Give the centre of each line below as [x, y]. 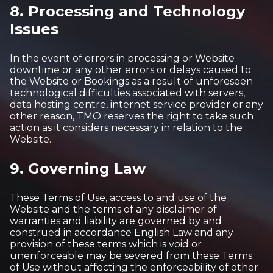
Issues [34, 29]
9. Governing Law [78, 168]
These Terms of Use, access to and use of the [118, 198]
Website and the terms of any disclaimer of [113, 209]
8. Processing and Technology [127, 11]
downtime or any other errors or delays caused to [130, 70]
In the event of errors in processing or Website [122, 58]
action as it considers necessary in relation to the [126, 128]
